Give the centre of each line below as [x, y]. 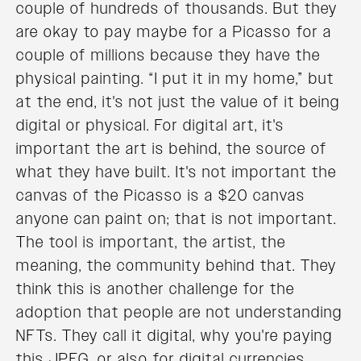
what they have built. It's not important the [176, 172]
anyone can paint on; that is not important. [176, 219]
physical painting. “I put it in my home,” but [175, 79]
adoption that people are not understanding [179, 312]
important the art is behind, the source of [172, 149]
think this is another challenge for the [156, 289]
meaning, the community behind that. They [176, 266]
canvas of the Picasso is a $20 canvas [161, 195]
